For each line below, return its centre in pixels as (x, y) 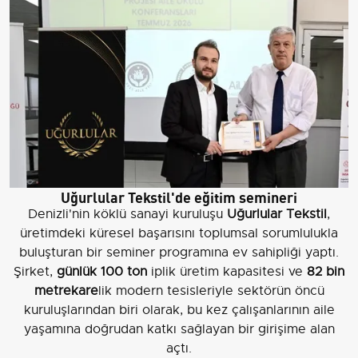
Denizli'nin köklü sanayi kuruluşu (127, 214)
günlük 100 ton (102, 271)
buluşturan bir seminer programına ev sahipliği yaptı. (179, 252)
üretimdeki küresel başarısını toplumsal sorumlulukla (179, 233)
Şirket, (35, 271)
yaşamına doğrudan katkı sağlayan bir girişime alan (179, 329)
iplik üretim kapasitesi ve (227, 271)
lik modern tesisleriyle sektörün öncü (211, 290)
